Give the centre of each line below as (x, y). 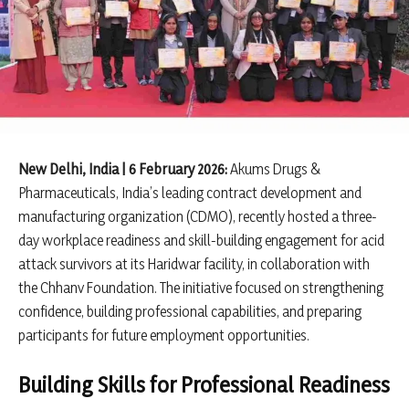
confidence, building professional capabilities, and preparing (190, 312)
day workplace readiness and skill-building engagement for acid (201, 241)
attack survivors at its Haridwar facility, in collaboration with (194, 264)
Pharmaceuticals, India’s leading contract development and (190, 193)
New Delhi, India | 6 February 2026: (123, 169)
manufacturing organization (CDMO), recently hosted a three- (198, 217)
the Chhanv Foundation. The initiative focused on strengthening (201, 288)
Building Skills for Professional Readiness (204, 385)
